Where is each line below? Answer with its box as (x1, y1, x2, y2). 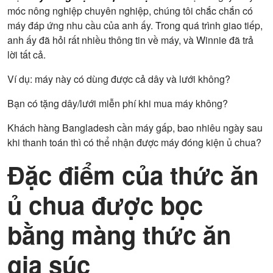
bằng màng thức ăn (7, 217, 231, 252)
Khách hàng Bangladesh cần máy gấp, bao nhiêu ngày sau (7, 121, 263, 135)
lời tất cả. (7, 48, 46, 62)
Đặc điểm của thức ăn (7, 157, 258, 192)
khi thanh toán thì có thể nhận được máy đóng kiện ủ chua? (7, 135, 261, 149)
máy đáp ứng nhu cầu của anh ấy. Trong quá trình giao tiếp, (7, 18, 263, 32)
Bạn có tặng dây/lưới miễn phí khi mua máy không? (7, 96, 228, 110)
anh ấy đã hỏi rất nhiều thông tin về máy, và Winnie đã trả (7, 33, 253, 47)
